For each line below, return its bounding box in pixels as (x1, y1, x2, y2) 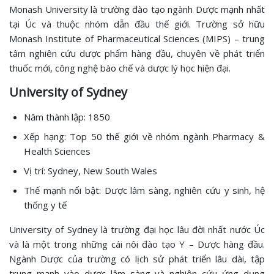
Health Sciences (24, 144, 91, 157)
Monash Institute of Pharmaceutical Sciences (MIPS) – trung (9, 32, 265, 45)
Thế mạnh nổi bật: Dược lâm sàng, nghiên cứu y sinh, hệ (24, 183, 265, 196)
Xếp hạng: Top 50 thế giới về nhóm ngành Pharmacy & (24, 130, 265, 143)
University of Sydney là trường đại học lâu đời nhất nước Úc (9, 223, 265, 235)
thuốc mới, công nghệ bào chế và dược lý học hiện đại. (9, 61, 231, 74)
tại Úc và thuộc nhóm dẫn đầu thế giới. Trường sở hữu (9, 17, 265, 30)
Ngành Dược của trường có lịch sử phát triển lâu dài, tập (9, 252, 265, 265)
